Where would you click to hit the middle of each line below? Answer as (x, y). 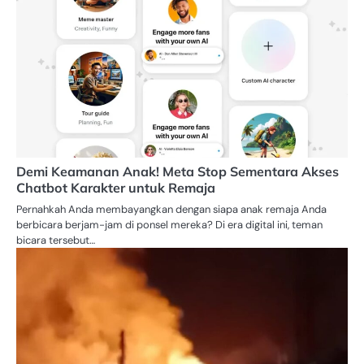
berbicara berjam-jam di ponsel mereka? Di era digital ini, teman (169, 225)
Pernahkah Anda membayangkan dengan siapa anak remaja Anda (171, 210)
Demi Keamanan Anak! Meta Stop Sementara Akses (178, 172)
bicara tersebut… (56, 240)
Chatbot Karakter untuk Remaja (116, 188)
